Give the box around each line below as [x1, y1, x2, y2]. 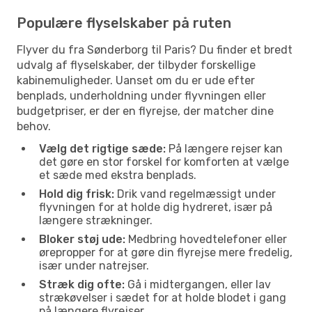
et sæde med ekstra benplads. [39, 168, 196, 182]
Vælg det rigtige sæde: [39, 141, 166, 155]
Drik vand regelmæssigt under [114, 187, 276, 201]
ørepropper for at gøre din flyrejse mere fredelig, [39, 245, 292, 259]
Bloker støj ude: [39, 232, 125, 246]
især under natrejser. [39, 258, 149, 272]
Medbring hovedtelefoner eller [125, 232, 287, 246]
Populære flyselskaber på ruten [17, 14, 231, 31]
